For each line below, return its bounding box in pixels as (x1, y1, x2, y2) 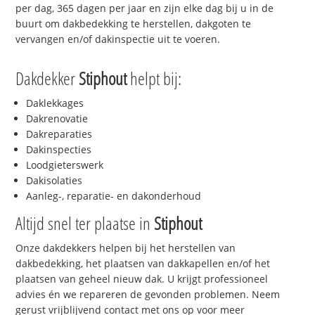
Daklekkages (26, 96, 84, 110)
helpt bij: (127, 65, 182, 90)
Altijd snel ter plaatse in (15, 210, 155, 235)
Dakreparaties (26, 127, 93, 141)
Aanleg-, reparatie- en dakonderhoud (26, 188, 202, 202)
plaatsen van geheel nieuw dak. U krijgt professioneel (15, 271, 269, 285)
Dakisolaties (26, 173, 83, 187)
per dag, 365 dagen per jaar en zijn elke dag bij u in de (15, 1, 274, 15)
